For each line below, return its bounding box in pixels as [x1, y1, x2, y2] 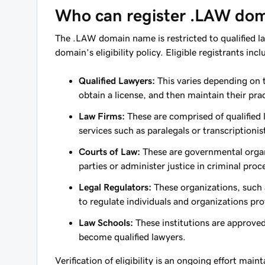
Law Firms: [79, 111, 125, 121]
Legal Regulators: [79, 182, 151, 192]
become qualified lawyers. [79, 232, 186, 241]
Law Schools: [79, 218, 133, 227]
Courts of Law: [79, 147, 140, 156]
